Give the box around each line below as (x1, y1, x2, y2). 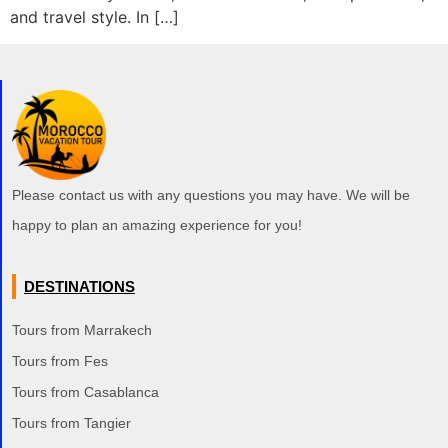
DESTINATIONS (24, 278, 135, 296)
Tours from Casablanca (12, 384, 159, 401)
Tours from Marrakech (12, 322, 152, 339)
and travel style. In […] (10, 7, 179, 28)
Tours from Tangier (12, 415, 131, 432)
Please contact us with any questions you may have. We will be (12, 187, 410, 204)
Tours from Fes (12, 353, 108, 370)
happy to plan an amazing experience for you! (12, 217, 302, 234)
